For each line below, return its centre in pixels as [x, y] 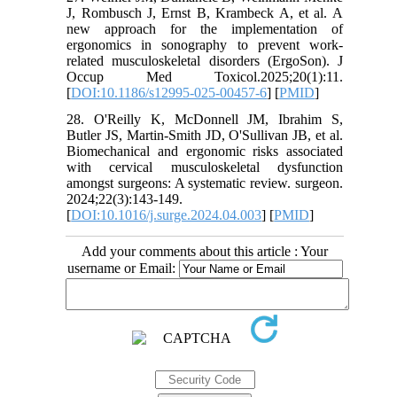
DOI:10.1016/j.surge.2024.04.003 [167, 214]
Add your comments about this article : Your [205, 251]
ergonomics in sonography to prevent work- [205, 44]
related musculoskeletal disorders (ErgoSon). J [205, 60]
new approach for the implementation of [205, 28]
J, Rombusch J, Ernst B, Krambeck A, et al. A [205, 12]
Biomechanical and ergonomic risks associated [205, 151]
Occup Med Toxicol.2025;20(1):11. [205, 76]
